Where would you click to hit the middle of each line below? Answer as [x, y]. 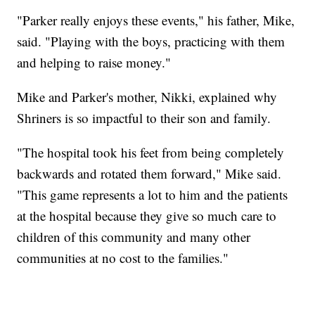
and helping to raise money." [94, 63]
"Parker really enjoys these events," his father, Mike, [156, 20]
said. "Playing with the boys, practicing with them [151, 41]
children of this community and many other [134, 237]
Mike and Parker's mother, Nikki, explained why [147, 97]
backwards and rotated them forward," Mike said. [149, 174]
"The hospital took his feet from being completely [151, 153]
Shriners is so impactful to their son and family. [144, 118]
